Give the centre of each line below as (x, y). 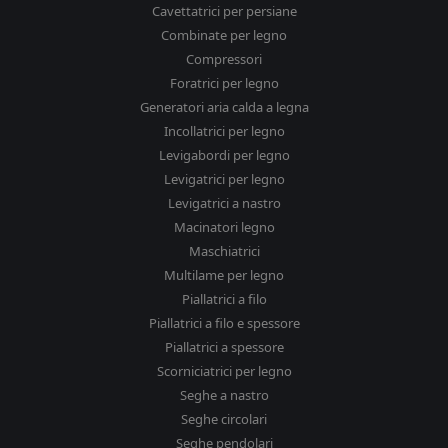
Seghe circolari (224, 419)
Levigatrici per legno (224, 179)
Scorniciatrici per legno (224, 371)
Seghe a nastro (224, 395)
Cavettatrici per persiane (224, 11)
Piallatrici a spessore (224, 347)
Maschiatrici (224, 251)
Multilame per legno (224, 275)
